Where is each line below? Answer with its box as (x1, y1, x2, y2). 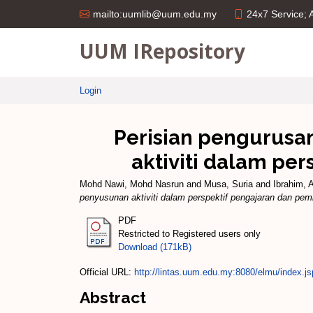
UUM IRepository (80, 37, 245, 64)
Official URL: (80, 266, 134, 277)
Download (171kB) (118, 241, 191, 252)
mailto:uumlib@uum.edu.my (93, 8, 217, 20)
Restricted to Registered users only (118, 228, 261, 239)
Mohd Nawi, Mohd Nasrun (80, 179, 184, 189)
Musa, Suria (204, 179, 253, 189)
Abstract (80, 287, 146, 307)
